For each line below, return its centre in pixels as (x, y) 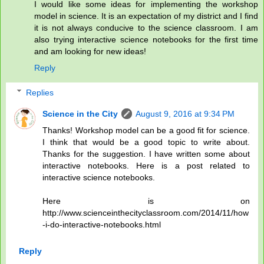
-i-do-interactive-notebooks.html (102, 224)
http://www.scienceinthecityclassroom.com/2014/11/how (146, 212)
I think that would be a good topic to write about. (146, 142)
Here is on (146, 201)
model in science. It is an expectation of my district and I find (146, 16)
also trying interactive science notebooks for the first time (146, 40)
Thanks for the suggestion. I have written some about (146, 154)
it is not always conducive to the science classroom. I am (146, 28)
